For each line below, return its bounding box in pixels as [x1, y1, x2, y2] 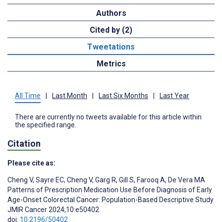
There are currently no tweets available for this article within [15, 113, 202, 121]
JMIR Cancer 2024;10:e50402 [7, 205, 99, 214]
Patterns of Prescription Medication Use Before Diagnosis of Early [7, 185, 212, 194]
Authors [96, 8, 126, 18]
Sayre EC [34, 175, 64, 184]
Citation [7, 138, 41, 149]
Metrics [96, 59, 126, 69]
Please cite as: [7, 159, 55, 167]
